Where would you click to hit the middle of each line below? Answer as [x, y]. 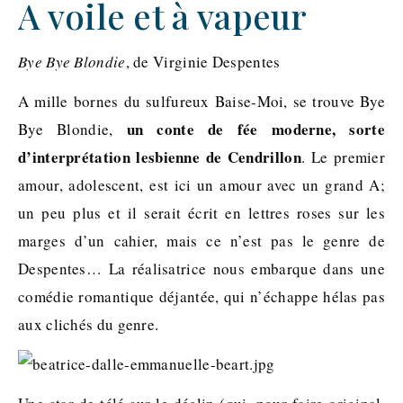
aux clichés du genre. [89, 324]
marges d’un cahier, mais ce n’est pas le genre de [201, 241]
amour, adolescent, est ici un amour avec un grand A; [201, 185]
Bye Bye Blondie [72, 62]
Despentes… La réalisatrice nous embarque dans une [201, 269]
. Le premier [343, 157]
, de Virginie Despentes [203, 62]
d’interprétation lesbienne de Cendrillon [160, 157]
